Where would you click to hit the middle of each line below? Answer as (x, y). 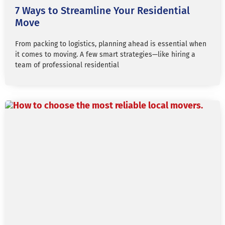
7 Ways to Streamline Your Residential (102, 11)
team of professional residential (67, 65)
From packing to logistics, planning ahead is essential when (111, 44)
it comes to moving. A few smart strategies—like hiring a (105, 54)
